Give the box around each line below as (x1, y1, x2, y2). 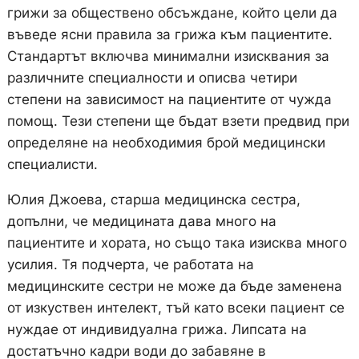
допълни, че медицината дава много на (6, 213, 276, 230)
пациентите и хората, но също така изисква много (6, 235, 347, 252)
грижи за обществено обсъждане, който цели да (6, 5, 337, 22)
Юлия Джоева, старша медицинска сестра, (6, 192, 301, 208)
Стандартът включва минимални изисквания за (6, 48, 329, 65)
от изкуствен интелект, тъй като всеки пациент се (6, 300, 345, 317)
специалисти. (6, 156, 98, 173)
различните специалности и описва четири (6, 70, 297, 87)
